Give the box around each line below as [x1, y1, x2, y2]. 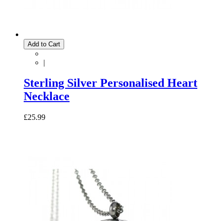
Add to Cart [28, 40, 60, 48]
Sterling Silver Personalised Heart [24, 76, 197, 90]
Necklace [24, 90, 70, 103]
